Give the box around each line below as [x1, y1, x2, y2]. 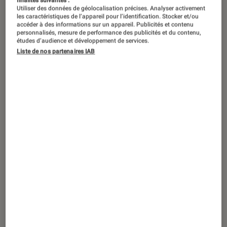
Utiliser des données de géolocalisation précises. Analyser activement [17, 4, 206, 12]
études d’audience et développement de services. [17, 36, 149, 44]
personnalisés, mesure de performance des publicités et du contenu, [17, 28, 202, 36]
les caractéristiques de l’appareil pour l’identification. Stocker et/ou [17, 12, 199, 20]
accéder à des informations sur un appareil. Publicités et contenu [17, 20, 194, 28]
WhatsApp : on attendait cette [11, 64, 161, 79]
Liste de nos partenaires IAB [17, 47, 95, 55]
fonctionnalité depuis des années [11, 79, 179, 94]
